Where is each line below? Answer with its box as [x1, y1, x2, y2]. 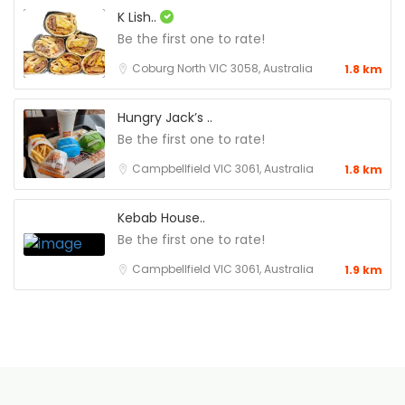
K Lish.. [118, 7, 160, 26]
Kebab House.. [118, 208, 205, 227]
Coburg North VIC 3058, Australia [132, 60, 313, 76]
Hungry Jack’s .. [118, 108, 212, 127]
